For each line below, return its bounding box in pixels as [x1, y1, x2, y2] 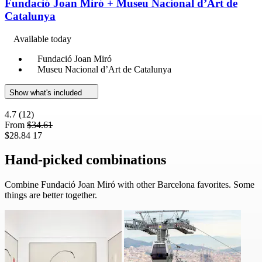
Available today [13, 33, 71, 44]
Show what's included [9, 88, 84, 97]
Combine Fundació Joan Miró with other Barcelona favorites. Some [5, 180, 254, 190]
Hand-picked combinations [5, 152, 166, 168]
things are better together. [5, 190, 97, 201]
